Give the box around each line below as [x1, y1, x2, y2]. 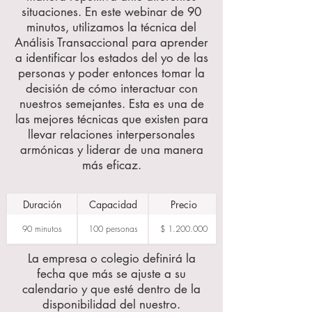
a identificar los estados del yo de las [15, 50, 208, 65]
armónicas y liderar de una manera [19, 142, 203, 157]
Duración [22, 197, 61, 211]
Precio [171, 197, 197, 211]
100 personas [88, 223, 138, 235]
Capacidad [88, 197, 137, 211]
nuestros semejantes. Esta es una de [19, 96, 204, 111]
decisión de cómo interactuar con [25, 81, 198, 96]
